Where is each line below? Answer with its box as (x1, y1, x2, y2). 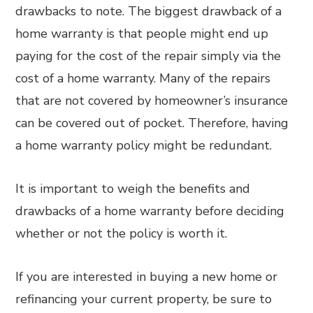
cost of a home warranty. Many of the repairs (15, 70, 271, 87)
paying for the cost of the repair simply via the (15, 48, 282, 64)
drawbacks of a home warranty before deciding (15, 203, 285, 219)
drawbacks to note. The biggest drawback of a (15, 3, 282, 20)
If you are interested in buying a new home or (15, 268, 278, 285)
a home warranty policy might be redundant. (15, 137, 272, 154)
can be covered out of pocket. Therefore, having (15, 115, 289, 131)
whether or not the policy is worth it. (15, 225, 231, 242)
